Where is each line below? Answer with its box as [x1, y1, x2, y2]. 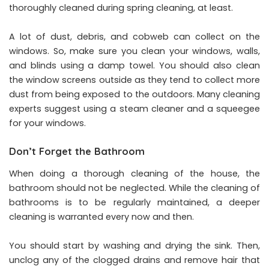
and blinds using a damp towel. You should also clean [9, 59, 260, 71]
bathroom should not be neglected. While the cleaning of [9, 182, 260, 194]
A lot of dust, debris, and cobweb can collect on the [9, 30, 260, 43]
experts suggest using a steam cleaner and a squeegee [9, 102, 260, 115]
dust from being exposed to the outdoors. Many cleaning [9, 88, 260, 100]
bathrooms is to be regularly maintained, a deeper [9, 196, 260, 208]
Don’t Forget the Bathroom [9, 144, 145, 157]
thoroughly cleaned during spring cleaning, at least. [9, 1, 233, 14]
